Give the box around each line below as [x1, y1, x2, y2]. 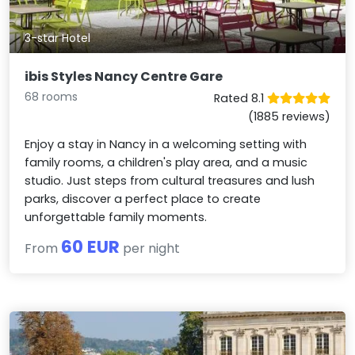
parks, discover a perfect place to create [25, 190, 261, 207]
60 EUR [61, 234, 120, 259]
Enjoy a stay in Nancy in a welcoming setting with [25, 136, 307, 152]
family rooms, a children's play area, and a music [25, 154, 308, 170]
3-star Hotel [25, 30, 91, 47]
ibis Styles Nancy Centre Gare [25, 67, 223, 86]
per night [120, 239, 181, 258]
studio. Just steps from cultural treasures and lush [25, 172, 315, 189]
